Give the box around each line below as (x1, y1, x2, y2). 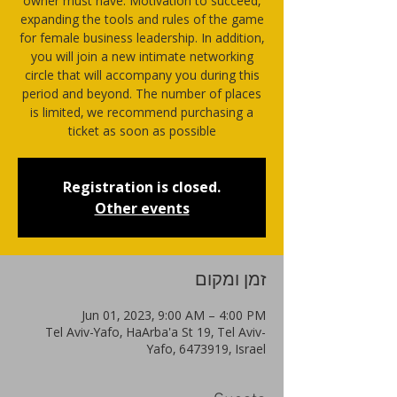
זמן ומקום (195, 270, 266, 292)
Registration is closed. (63, 177, 221, 197)
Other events (94, 198, 190, 218)
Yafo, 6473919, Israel (147, 340, 266, 357)
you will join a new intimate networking (30, 48, 253, 65)
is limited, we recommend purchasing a (30, 104, 253, 121)
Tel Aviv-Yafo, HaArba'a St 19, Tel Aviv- (45, 323, 266, 340)
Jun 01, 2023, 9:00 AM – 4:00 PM (82, 307, 266, 323)
